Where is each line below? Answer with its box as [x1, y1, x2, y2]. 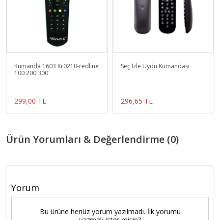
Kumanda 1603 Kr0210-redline [14, 62, 99, 71]
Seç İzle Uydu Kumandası [121, 62, 190, 71]
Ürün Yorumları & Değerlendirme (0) [6, 133, 179, 146]
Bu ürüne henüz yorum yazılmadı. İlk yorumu [39, 207, 181, 217]
